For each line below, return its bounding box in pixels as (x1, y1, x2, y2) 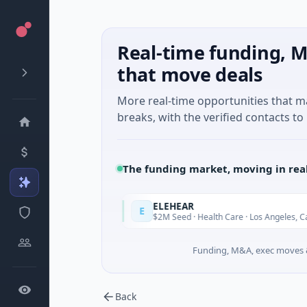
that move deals (117, 62, 262, 87)
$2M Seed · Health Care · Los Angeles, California (97, 210, 282, 223)
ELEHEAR (97, 199, 139, 212)
